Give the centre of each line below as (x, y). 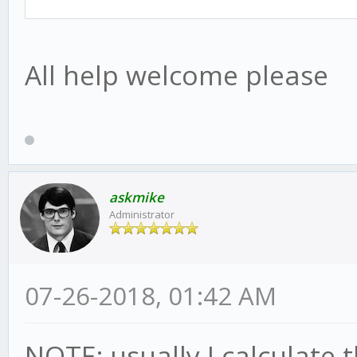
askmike (137, 198)
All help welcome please (177, 75)
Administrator (142, 215)
